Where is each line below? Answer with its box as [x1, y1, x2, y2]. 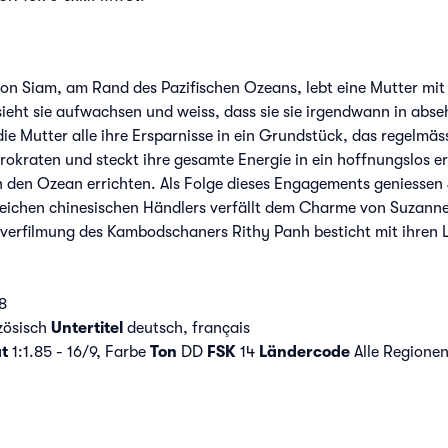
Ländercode [258, 342, 350, 361]
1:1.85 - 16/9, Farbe [7, 342, 150, 361]
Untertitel [50, 318, 123, 337]
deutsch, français [122, 318, 250, 337]
